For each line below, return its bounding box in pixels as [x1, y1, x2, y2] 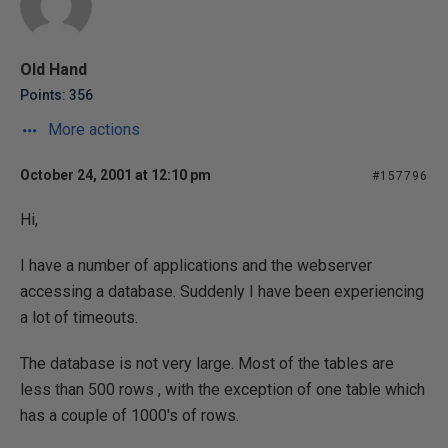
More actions [44, 120, 140, 139]
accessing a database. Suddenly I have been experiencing [20, 282, 424, 301]
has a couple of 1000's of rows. [20, 406, 239, 425]
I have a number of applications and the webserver [20, 256, 372, 275]
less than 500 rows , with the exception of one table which [20, 380, 425, 399]
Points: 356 [20, 87, 93, 103]
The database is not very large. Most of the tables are [20, 354, 394, 373]
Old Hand [20, 60, 87, 79]
